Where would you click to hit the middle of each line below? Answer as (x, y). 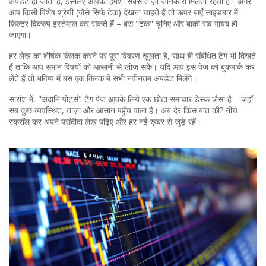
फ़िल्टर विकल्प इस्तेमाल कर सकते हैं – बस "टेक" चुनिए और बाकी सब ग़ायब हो (123, 23)
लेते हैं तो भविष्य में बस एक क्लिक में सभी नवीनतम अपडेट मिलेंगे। (103, 78)
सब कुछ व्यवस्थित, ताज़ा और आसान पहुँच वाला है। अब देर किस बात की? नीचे (123, 110)
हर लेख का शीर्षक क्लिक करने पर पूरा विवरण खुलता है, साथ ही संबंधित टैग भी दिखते (132, 56)
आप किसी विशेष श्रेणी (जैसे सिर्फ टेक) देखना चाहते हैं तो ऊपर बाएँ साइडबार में (123, 12)
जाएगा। (20, 35)
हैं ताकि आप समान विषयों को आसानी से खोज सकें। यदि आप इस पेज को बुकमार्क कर (132, 67)
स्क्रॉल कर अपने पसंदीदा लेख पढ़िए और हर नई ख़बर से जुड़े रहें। (105, 121)
